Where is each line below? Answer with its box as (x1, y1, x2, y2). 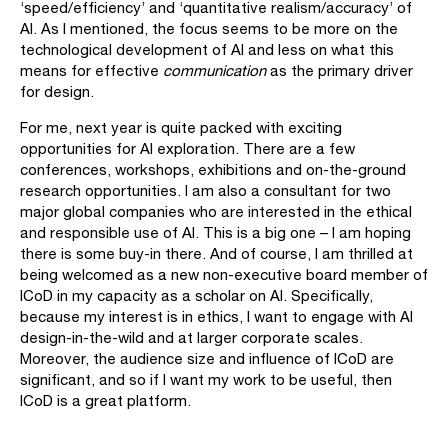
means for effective (20, 62, 163, 79)
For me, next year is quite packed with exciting (20, 119, 342, 136)
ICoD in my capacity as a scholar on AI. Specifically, (20, 287, 373, 304)
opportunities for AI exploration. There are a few (20, 140, 355, 157)
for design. (20, 83, 94, 100)
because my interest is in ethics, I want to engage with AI (20, 308, 413, 325)
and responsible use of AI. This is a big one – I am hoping (20, 224, 411, 241)
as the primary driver (266, 62, 413, 79)
